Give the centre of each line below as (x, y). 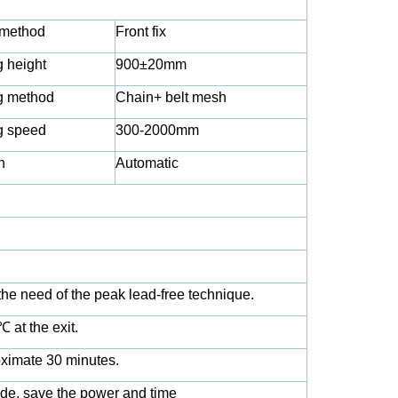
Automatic (147, 163)
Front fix (140, 32)
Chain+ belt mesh (171, 97)
